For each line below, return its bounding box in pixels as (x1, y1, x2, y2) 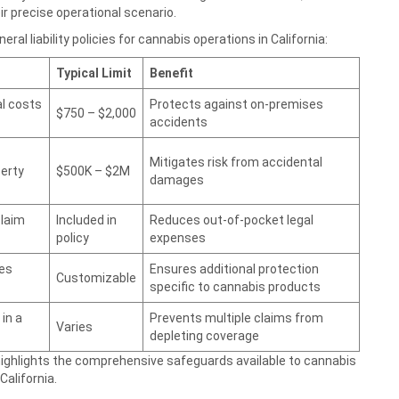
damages (150, 173, 204, 187)
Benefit (150, 66, 193, 80)
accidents (150, 115, 208, 129)
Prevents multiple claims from (150, 311, 323, 325)
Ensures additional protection (150, 262, 319, 276)
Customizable (56, 271, 136, 285)
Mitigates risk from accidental (150, 155, 322, 169)
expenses (150, 231, 206, 245)
